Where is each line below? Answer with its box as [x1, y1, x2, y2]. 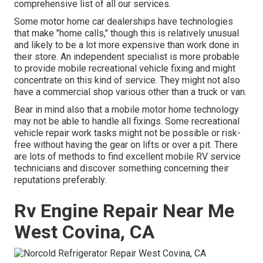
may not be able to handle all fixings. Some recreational [14, 116, 240, 127]
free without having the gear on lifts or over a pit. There [14, 139, 238, 151]
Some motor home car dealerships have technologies [14, 16, 233, 28]
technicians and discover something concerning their [14, 163, 229, 174]
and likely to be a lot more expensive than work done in [14, 39, 239, 51]
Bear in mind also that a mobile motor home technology [14, 104, 239, 116]
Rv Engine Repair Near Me [14, 200, 234, 222]
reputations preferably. [14, 174, 106, 186]
